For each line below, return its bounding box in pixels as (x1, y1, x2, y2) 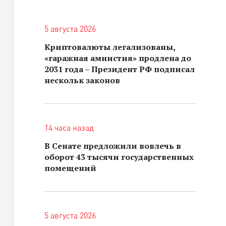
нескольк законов (44, 75, 120, 86)
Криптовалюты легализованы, (44, 41, 175, 52)
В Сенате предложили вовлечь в (44, 140, 181, 151)
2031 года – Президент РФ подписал (44, 64, 195, 75)
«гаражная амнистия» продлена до (44, 52, 191, 64)
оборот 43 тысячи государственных (44, 151, 194, 162)
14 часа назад (44, 123, 94, 133)
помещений (44, 162, 96, 174)
